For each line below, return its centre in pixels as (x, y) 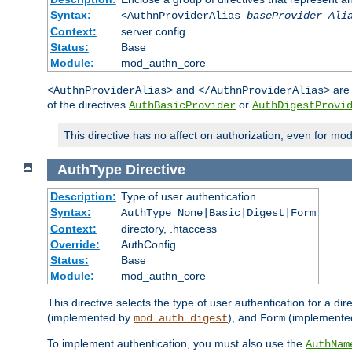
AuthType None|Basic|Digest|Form (218, 213)
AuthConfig (148, 245)
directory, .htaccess (169, 229)
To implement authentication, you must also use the (176, 344)
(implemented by (90, 318)
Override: (75, 245)
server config (153, 31)
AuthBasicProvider (182, 105)
